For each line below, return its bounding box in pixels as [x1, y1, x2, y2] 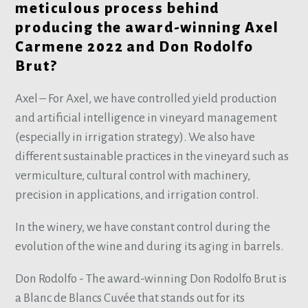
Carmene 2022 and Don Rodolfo [15, 38, 254, 55]
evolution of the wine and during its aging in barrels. [15, 240, 286, 254]
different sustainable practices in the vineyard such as [15, 149, 289, 163]
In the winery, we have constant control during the [15, 221, 271, 234]
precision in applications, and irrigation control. [15, 188, 261, 201]
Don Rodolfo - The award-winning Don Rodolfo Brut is [15, 272, 287, 286]
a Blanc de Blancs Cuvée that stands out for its [15, 291, 245, 305]
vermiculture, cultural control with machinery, [15, 168, 251, 182]
